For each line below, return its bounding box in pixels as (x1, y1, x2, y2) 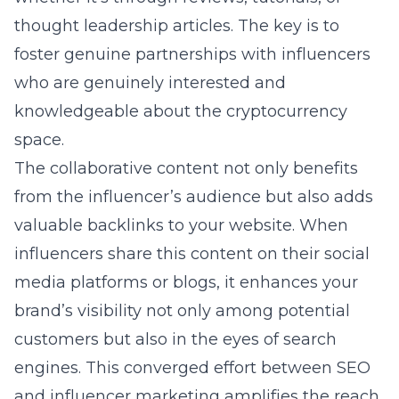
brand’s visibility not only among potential (14, 301, 350, 321)
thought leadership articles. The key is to (14, 16, 339, 36)
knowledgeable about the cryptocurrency (14, 102, 347, 121)
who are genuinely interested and (14, 73, 286, 93)
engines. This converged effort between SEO (14, 358, 370, 378)
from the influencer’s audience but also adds (14, 187, 373, 207)
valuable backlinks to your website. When (14, 216, 348, 235)
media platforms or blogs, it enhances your (14, 273, 358, 292)
